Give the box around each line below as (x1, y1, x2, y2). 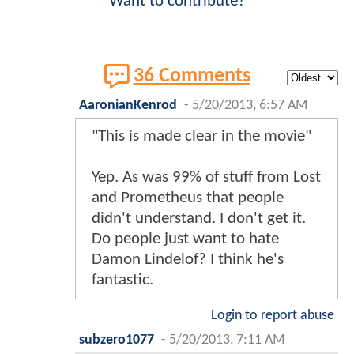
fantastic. (92, 271, 153, 288)
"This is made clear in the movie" (92, 127, 311, 145)
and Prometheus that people (92, 189, 284, 206)
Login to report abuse (211, 308, 334, 322)
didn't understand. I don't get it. (92, 209, 306, 227)
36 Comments (133, 66, 250, 86)
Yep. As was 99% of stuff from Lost (92, 168, 321, 186)
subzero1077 (79, 333, 154, 347)
